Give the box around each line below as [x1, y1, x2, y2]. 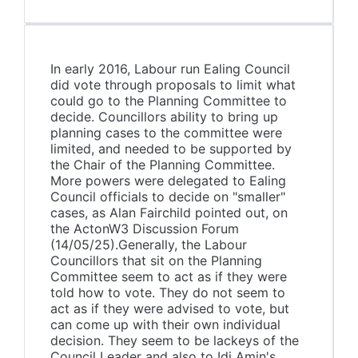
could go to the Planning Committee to [50, 93, 287, 109]
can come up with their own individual [50, 316, 280, 332]
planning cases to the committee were [50, 125, 282, 141]
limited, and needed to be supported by [50, 141, 292, 157]
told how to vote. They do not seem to [50, 284, 285, 300]
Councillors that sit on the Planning [50, 253, 262, 268]
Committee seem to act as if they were [50, 268, 287, 284]
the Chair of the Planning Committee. [50, 157, 275, 173]
